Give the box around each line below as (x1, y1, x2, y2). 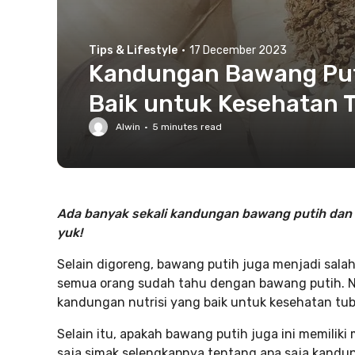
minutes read (158, 121, 222, 132)
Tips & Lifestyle (89, 44, 177, 57)
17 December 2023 (189, 44, 287, 57)
